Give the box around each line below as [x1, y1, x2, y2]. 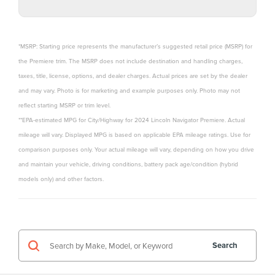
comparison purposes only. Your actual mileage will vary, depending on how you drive [18, 145, 254, 154]
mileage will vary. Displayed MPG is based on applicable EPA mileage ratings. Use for [18, 130, 250, 139]
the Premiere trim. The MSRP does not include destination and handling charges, [18, 56, 242, 66]
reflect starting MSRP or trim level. [18, 101, 110, 110]
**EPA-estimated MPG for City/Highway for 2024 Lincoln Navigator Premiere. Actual [18, 115, 245, 125]
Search [212, 239, 238, 252]
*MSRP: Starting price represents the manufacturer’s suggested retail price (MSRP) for [18, 42, 252, 51]
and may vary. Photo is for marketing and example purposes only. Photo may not [18, 86, 240, 95]
